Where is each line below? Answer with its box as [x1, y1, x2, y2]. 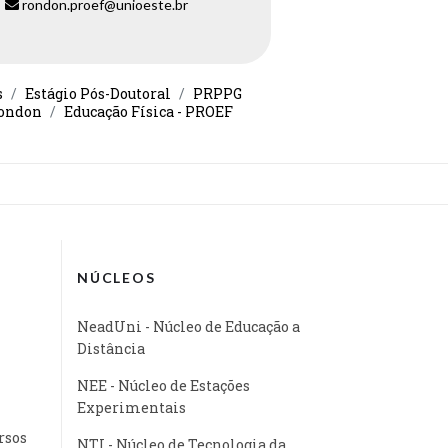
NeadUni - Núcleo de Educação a [77, 316, 300, 336]
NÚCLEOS [77, 268, 156, 286]
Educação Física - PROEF [64, 101, 233, 121]
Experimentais [77, 397, 186, 417]
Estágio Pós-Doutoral [25, 83, 171, 103]
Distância [77, 338, 145, 358]
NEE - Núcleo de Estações [77, 375, 250, 395]
